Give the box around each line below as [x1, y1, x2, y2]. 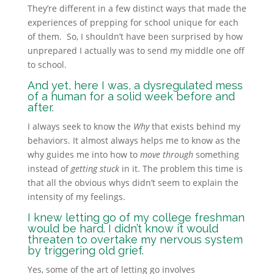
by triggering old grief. [27, 244, 147, 257]
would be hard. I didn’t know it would [27, 222, 218, 235]
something [193, 149, 239, 160]
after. [27, 101, 57, 114]
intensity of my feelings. [27, 191, 125, 202]
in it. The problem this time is [119, 163, 243, 174]
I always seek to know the [27, 120, 133, 132]
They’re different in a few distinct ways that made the [27, 2, 246, 14]
